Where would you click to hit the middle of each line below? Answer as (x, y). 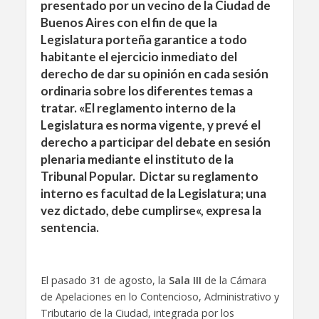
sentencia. (69, 228)
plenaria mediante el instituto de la (137, 159)
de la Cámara (234, 280)
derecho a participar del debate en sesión (155, 142)
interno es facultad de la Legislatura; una (153, 193)
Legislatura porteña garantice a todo (143, 40)
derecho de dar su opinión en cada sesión (154, 74)
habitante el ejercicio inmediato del (138, 57)
